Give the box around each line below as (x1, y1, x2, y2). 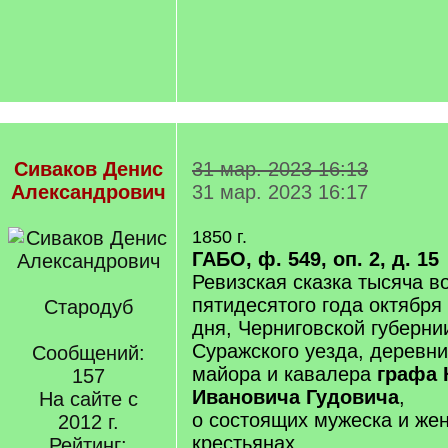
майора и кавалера (192, 363, 377, 385)
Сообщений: (31, 342, 145, 364)
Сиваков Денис (13, 158, 163, 180)
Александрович (10, 181, 166, 203)
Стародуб (43, 296, 133, 318)
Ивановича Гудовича (192, 386, 399, 408)
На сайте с (38, 388, 138, 410)
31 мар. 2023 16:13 (192, 158, 368, 180)
